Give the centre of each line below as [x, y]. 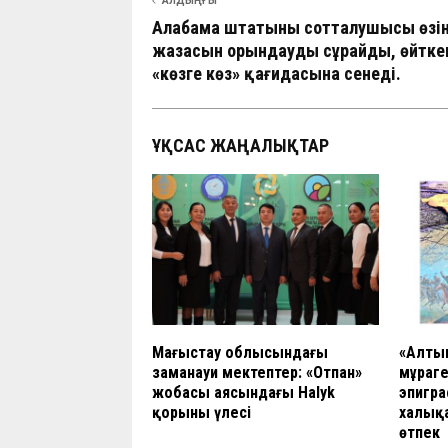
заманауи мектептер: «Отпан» [257, 372]
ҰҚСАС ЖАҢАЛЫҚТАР [240, 145]
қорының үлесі [201, 412]
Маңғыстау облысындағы [240, 352]
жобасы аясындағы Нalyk [243, 392]
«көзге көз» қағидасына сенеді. [276, 73]
